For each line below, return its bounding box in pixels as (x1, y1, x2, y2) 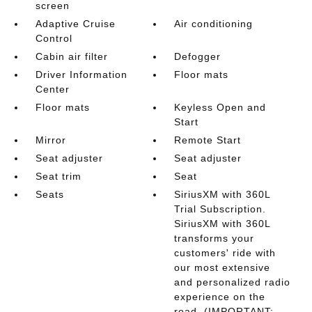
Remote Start (174, 134, 242, 146)
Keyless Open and (174, 102, 267, 113)
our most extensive (174, 262, 271, 273)
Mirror (35, 134, 66, 146)
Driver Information (35, 69, 127, 80)
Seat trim (35, 171, 81, 182)
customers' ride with (174, 247, 276, 258)
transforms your (174, 233, 255, 244)
